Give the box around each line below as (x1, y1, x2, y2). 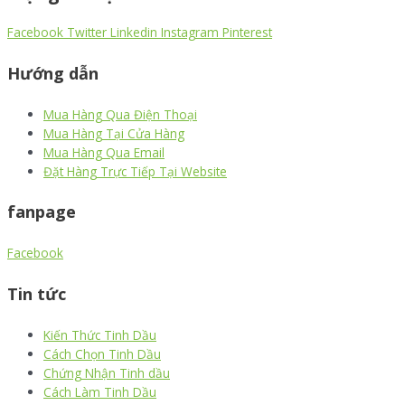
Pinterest (222, 24, 272, 42)
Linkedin (110, 24, 157, 42)
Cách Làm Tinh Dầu (43, 382, 156, 400)
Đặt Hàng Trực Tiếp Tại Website (43, 162, 227, 180)
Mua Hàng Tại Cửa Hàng (43, 124, 184, 142)
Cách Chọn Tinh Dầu (43, 344, 161, 363)
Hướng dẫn (7, 61, 99, 84)
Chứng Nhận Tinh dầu (43, 363, 170, 381)
